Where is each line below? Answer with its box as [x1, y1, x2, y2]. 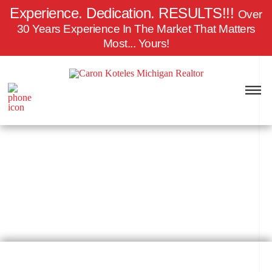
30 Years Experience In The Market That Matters [16, 22, 256, 35]
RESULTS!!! [158, 5, 234, 21]
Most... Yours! [103, 37, 169, 50]
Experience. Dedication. [10, 5, 159, 21]
